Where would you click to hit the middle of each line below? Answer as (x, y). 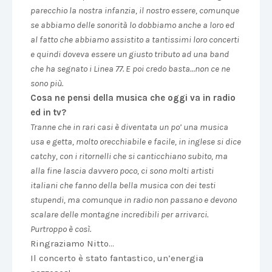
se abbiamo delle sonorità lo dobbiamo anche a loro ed (132, 25)
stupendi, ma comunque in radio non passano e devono (134, 200)
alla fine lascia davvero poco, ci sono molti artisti (122, 171)
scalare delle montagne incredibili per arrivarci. (119, 214)
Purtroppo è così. (61, 229)
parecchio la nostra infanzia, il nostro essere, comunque (135, 10)
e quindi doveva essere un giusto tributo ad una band (130, 54)
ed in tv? (48, 112)
